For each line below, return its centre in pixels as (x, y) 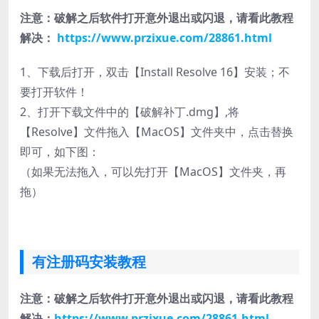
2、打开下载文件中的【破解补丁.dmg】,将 (130, 111)
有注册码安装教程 (89, 261)
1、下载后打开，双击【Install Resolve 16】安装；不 (155, 72)
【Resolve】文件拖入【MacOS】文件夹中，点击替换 (157, 131)
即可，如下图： (60, 151)
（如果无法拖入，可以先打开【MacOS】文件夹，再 (153, 171)
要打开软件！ (54, 91)
